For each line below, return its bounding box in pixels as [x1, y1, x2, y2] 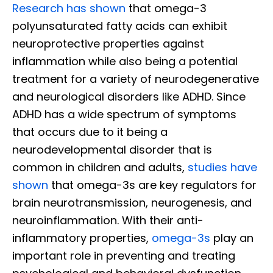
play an [210, 230, 253, 246]
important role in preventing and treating [12, 248, 235, 264]
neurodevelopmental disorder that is [12, 142, 212, 158]
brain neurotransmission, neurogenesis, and [12, 195, 252, 211]
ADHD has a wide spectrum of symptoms [12, 107, 236, 122]
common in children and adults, [12, 160, 188, 175]
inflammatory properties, [12, 230, 152, 246]
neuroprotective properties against [12, 36, 204, 52]
